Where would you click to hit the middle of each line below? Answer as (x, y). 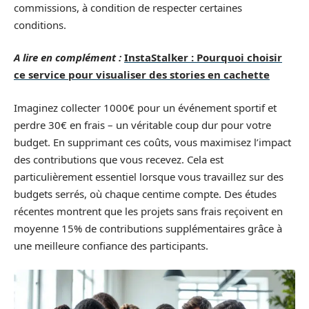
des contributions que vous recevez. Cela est (119, 159)
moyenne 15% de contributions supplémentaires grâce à (148, 228)
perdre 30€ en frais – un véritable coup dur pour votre (142, 124)
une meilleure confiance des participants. (111, 245)
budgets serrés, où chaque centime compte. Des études (145, 193)
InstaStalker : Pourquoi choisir (203, 57)
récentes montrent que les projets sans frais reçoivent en (148, 211)
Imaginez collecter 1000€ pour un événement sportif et (145, 107)
